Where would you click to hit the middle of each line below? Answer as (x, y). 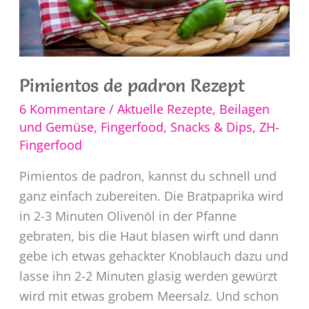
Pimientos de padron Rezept (132, 85)
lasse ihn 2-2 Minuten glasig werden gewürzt (148, 276)
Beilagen (244, 109)
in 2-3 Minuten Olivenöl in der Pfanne (128, 216)
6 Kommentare (62, 109)
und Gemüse (56, 127)
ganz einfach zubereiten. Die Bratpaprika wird (151, 196)
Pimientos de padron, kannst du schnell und (148, 176)
